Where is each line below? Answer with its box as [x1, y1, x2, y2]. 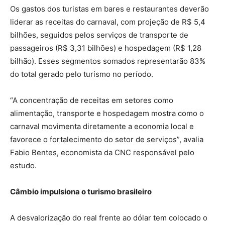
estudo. [10, 161, 37, 171]
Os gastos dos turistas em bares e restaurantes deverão [10, 4, 209, 14]
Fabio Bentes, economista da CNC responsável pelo [10, 148, 194, 158]
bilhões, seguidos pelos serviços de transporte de [10, 30, 188, 40]
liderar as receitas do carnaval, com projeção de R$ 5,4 [10, 17, 205, 27]
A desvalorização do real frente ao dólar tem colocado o [10, 213, 207, 223]
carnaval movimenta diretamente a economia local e [10, 122, 194, 132]
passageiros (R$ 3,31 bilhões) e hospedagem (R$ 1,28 [10, 43, 201, 53]
